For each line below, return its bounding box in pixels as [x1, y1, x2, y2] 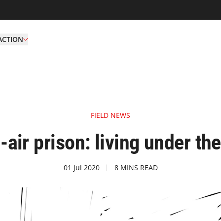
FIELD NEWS [91, 110, 130, 120]
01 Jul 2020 [63, 163, 100, 172]
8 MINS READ [114, 163, 158, 172]
